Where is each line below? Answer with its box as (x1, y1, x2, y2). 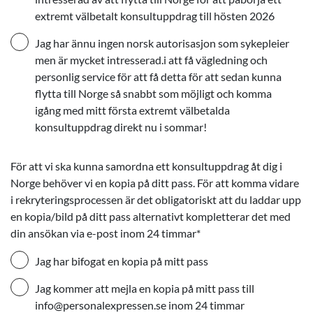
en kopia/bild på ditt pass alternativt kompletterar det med (10, 210, 291, 223)
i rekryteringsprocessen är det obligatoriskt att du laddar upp (10, 193, 301, 206)
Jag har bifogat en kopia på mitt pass (35, 254, 208, 268)
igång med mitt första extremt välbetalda (35, 103, 230, 117)
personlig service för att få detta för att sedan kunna (35, 70, 282, 83)
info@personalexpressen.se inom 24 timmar (35, 298, 245, 312)
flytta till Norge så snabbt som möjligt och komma (35, 87, 272, 100)
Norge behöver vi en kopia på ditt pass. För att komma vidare (10, 176, 299, 189)
